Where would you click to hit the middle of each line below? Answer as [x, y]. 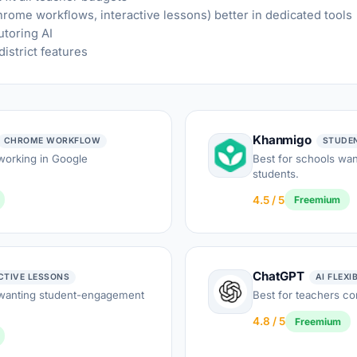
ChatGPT [279, 277]
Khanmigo [282, 140]
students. [276, 173]
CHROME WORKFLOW [52, 140]
